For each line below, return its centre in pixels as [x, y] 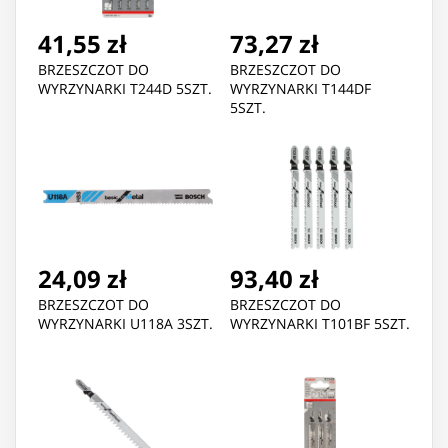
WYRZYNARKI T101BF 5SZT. [320, 324]
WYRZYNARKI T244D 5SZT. [125, 89]
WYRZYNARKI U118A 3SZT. [125, 324]
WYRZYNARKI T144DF [300, 89]
